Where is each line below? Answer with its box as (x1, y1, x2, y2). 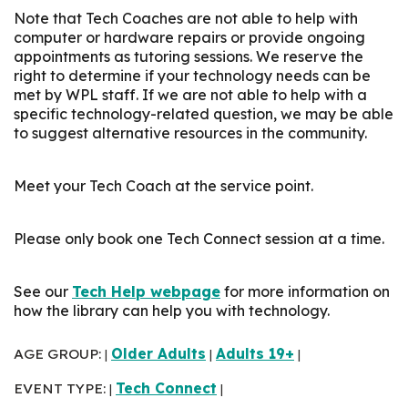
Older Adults (111, 343, 206, 362)
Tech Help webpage (72, 281, 220, 301)
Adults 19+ (216, 343, 294, 362)
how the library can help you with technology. (14, 301, 330, 320)
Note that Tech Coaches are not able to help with (14, 8, 358, 27)
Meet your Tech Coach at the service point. (14, 176, 317, 195)
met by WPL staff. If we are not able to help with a (14, 85, 367, 104)
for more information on (220, 281, 390, 301)
